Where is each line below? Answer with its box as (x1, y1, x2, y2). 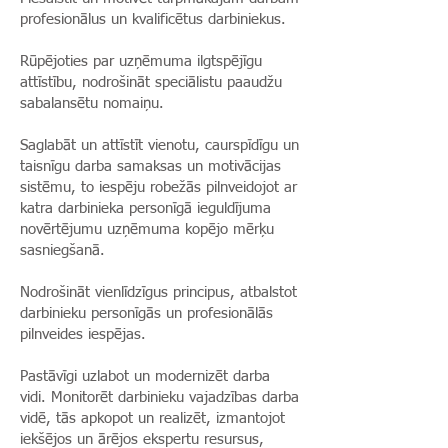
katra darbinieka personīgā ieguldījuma (20, 201, 271, 216)
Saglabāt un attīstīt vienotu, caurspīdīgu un (20, 138, 299, 153)
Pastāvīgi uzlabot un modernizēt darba (20, 369, 270, 384)
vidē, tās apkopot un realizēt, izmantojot (20, 411, 285, 426)
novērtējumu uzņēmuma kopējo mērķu (20, 222, 274, 237)
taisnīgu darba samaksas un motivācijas (20, 159, 281, 174)
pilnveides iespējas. (20, 327, 146, 342)
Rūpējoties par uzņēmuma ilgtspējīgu (20, 54, 262, 69)
